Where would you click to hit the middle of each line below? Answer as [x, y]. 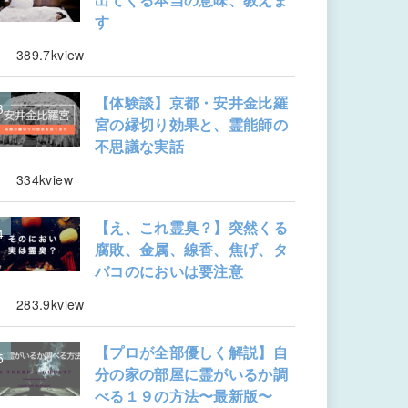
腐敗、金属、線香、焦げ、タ [191, 249]
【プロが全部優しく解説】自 [191, 352]
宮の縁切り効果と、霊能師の [191, 125]
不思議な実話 [139, 147]
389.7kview [51, 55]
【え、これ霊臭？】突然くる [191, 227]
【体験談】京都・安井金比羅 [191, 103]
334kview [45, 180]
